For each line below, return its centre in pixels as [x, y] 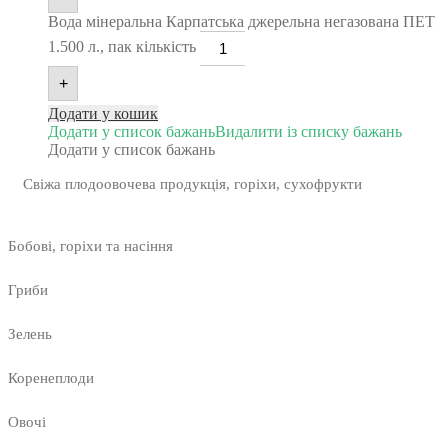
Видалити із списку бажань [308, 132]
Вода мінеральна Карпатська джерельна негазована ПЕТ [241, 22]
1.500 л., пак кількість [122, 47]
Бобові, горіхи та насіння [90, 246]
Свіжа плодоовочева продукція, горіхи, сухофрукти [192, 184]
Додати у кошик [103, 114]
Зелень [30, 334]
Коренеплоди [51, 378]
